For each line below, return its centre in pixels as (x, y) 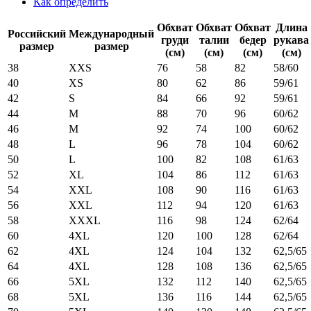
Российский (37, 33)
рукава (291, 40)
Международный (111, 33)
